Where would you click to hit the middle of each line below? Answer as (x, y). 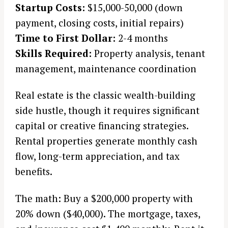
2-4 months (142, 38)
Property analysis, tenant (148, 53)
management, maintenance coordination (106, 68)
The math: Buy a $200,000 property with (104, 198)
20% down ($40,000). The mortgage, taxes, (108, 213)
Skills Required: (53, 53)
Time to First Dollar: (65, 38)
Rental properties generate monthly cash (106, 141)
